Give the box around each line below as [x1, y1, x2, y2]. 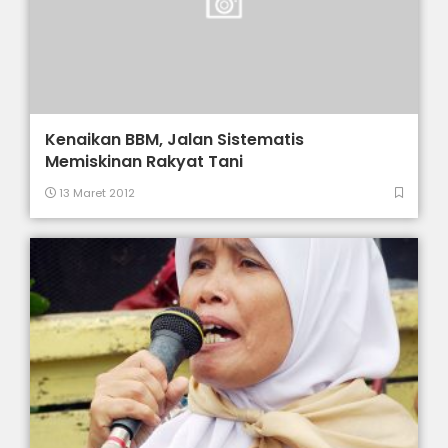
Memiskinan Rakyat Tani [45, 149, 244, 173]
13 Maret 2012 [56, 184, 136, 201]
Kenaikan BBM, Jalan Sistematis [45, 127, 305, 151]
